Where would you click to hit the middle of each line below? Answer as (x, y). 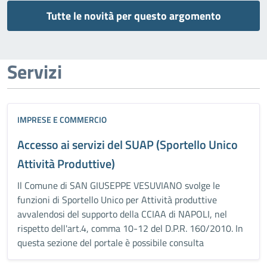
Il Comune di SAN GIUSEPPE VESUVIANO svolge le (119, 186)
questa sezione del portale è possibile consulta (111, 243)
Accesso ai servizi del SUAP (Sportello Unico (128, 145)
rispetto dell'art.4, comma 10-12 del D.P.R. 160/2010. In (130, 229)
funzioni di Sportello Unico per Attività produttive (117, 200)
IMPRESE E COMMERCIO (62, 120)
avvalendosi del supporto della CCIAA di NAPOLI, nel (122, 214)
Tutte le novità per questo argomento (133, 16)
